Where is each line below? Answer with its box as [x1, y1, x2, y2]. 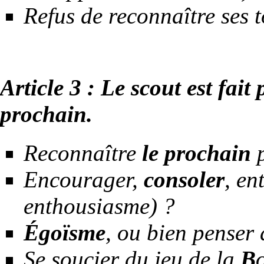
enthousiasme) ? [24, 193, 175, 219]
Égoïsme [24, 220, 105, 246]
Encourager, [24, 167, 144, 193]
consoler [144, 167, 225, 193]
